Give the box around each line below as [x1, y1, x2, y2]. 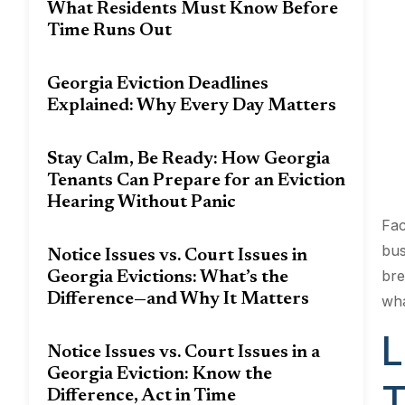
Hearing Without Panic [47, 193, 236, 212]
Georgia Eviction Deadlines [47, 75, 268, 93]
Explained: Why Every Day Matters [47, 97, 336, 115]
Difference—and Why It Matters [47, 290, 309, 308]
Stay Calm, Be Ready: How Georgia [47, 150, 330, 168]
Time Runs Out [47, 22, 172, 40]
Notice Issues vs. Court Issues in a [47, 344, 320, 362]
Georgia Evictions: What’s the [47, 268, 288, 287]
